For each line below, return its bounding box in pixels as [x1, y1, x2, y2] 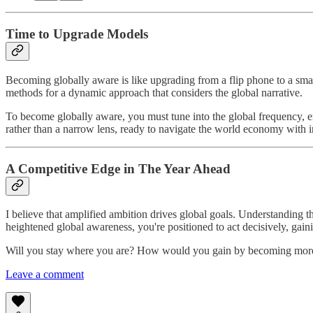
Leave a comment [6, 268, 84, 281]
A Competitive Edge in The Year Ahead [6, 161, 231, 176]
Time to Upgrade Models [6, 27, 148, 42]
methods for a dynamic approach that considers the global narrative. [6, 86, 303, 99]
